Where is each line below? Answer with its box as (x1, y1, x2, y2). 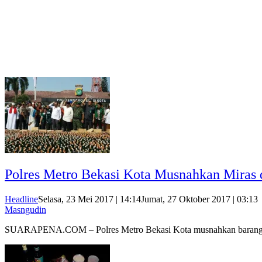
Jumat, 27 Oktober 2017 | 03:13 (141, 194, 258, 205)
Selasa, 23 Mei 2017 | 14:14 (38, 194, 141, 205)
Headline (5, 194, 38, 205)
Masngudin (5, 205, 46, 215)
